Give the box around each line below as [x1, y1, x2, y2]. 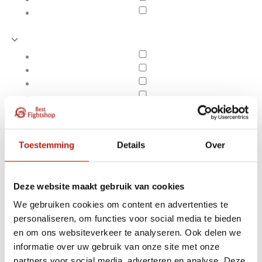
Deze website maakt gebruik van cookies [13, 181, 185, 191]
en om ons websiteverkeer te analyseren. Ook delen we [13, 227, 241, 238]
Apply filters [35, 240, 87, 251]
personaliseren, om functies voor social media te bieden [13, 213, 242, 224]
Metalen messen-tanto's [110, 227, 243, 249]
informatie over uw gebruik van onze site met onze [13, 242, 220, 252]
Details [116, 139, 146, 150]
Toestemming [19, 139, 75, 150]
